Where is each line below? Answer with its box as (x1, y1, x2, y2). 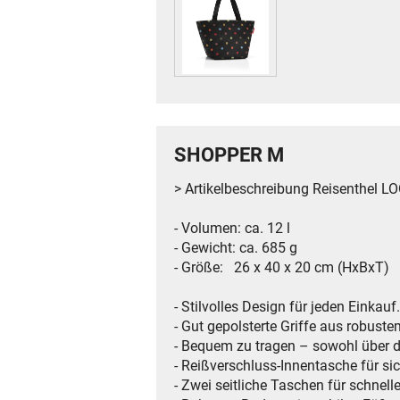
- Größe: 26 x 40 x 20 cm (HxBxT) (174, 259, 389, 277)
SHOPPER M (174, 144, 284, 166)
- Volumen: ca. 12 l (174, 220, 290, 237)
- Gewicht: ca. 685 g (174, 239, 297, 257)
